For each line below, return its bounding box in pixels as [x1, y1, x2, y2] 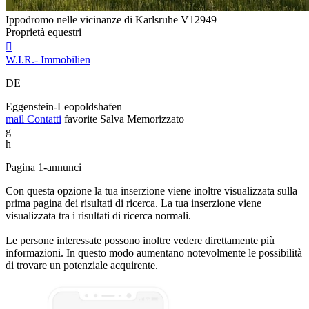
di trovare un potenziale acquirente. [6, 259, 158, 271]
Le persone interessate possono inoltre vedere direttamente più [6, 234, 275, 246]
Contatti [24, 112, 61, 125]
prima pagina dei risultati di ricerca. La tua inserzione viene [6, 197, 261, 209]
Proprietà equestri [6, 26, 81, 38]
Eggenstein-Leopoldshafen [6, 100, 122, 112]
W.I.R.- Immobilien [6, 53, 90, 66]
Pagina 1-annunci [6, 161, 81, 173]
